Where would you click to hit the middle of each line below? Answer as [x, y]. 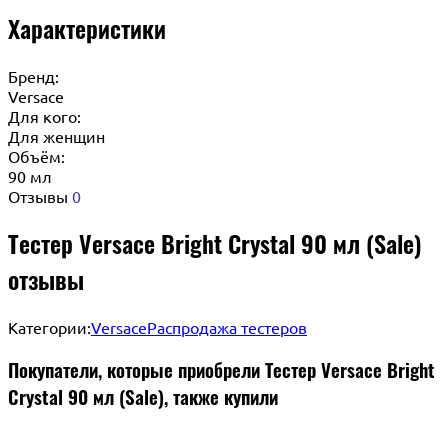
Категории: [49, 327]
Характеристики [87, 27]
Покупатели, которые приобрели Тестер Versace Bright [221, 370]
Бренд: [33, 75]
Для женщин [56, 135]
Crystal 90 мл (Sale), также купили [143, 397]
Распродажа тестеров [227, 327]
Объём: [36, 155]
